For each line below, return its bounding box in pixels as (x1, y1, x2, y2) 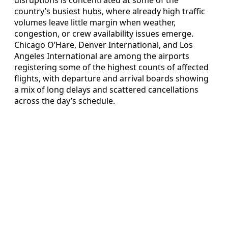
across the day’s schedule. (14, 95, 115, 106)
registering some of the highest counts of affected (14, 61, 209, 73)
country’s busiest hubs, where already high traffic (14, 5, 205, 17)
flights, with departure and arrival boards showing (14, 72, 209, 84)
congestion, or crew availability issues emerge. (14, 27, 193, 39)
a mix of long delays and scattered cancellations (14, 83, 198, 95)
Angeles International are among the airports (14, 50, 189, 62)
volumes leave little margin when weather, (14, 16, 176, 28)
